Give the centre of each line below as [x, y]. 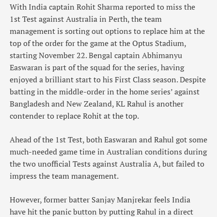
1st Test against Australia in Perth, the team [86, 19]
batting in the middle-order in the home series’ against [105, 92]
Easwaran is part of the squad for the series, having [97, 68]
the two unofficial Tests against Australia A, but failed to [107, 164]
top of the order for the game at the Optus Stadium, [98, 43]
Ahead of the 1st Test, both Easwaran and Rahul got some [108, 140]
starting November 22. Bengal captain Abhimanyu [96, 55]
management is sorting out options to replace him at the [107, 31]
